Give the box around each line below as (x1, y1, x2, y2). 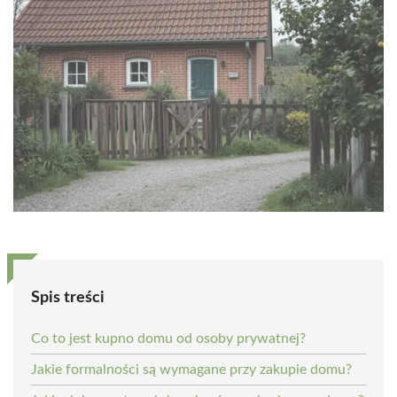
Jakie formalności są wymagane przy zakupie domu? (31, 362, 352, 377)
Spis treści (31, 289, 105, 306)
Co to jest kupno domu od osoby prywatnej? (31, 331, 306, 346)
